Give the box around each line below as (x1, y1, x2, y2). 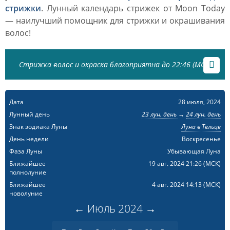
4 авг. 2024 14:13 (151, 180, 203, 189)
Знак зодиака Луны (9, 122, 67, 131)
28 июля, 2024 (178, 98, 221, 106)
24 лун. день (185, 110, 221, 119)
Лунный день (9, 110, 50, 119)
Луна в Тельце (181, 122, 221, 131)
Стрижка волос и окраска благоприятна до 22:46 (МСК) (19, 60, 211, 69)
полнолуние (9, 168, 46, 177)
